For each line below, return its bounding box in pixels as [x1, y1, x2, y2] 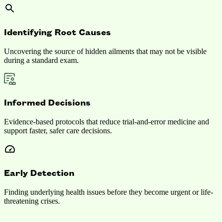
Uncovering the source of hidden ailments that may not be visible [4, 47, 207, 55]
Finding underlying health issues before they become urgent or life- [4, 187, 213, 196]
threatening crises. [4, 196, 60, 205]
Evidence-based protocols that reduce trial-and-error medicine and [4, 117, 209, 126]
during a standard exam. [4, 55, 79, 64]
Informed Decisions [4, 96, 91, 109]
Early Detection [4, 166, 74, 178]
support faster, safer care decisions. [4, 126, 112, 135]
